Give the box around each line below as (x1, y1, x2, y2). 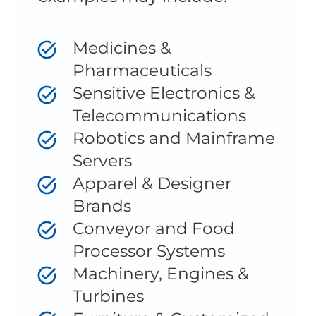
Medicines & (72, 37, 171, 58)
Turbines (72, 285, 148, 306)
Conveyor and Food (72, 217, 235, 238)
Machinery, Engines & (72, 262, 249, 284)
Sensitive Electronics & (72, 82, 255, 103)
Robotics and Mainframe (72, 127, 275, 148)
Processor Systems (72, 240, 229, 261)
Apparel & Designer (72, 172, 231, 193)
